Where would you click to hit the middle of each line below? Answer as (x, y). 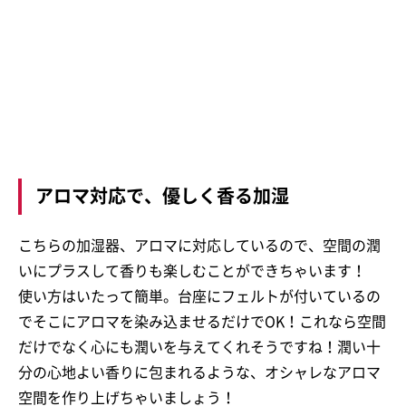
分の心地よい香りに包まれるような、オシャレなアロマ (199, 372)
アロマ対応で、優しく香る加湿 (162, 195)
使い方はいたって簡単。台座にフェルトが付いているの (199, 296)
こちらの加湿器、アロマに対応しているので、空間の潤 (199, 245)
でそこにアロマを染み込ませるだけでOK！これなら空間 (202, 321)
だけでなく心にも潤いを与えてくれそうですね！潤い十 (199, 347)
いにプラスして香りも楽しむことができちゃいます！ (192, 271)
